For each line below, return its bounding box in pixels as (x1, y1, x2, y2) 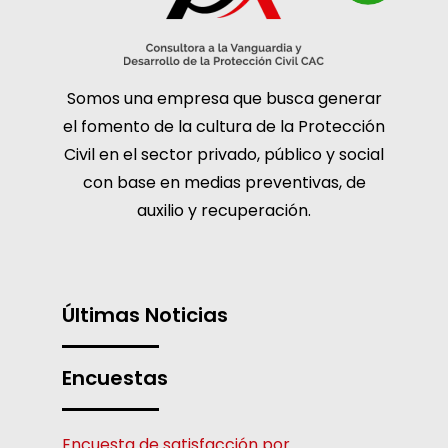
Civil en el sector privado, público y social (64, 142, 384, 166)
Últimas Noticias (62, 300, 229, 329)
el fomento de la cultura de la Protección (63, 114, 385, 138)
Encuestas (62, 363, 169, 392)
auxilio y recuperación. (137, 198, 311, 222)
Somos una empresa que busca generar (66, 86, 382, 110)
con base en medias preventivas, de (82, 170, 366, 194)
